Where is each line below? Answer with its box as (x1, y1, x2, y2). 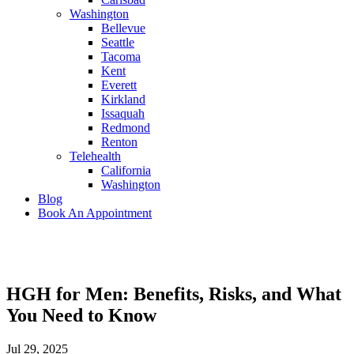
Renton (101, 135, 137, 149)
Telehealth (70, 149, 121, 164)
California (101, 164, 151, 178)
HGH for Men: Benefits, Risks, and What (6, 284, 341, 305)
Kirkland (101, 92, 145, 107)
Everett (101, 78, 137, 92)
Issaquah (101, 107, 145, 121)
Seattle (101, 36, 134, 50)
